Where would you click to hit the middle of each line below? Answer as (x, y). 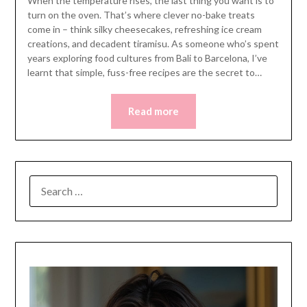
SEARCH (49, 183)
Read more (153, 111)
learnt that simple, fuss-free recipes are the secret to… (144, 72)
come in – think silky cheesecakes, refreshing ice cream (144, 29)
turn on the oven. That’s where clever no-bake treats (141, 14)
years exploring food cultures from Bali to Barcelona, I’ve (147, 58)
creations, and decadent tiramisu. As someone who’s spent (153, 43)
